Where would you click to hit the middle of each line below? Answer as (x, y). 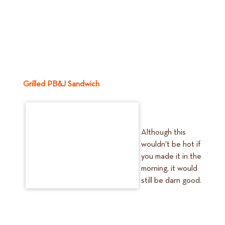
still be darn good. (171, 181)
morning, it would (169, 169)
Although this (163, 133)
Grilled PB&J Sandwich (61, 84)
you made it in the (171, 157)
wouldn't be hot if (171, 145)
